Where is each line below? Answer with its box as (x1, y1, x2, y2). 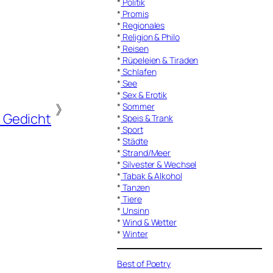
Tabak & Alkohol (121, 169, 182, 182)
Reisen (121, 42, 149, 54)
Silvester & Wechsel (121, 158, 197, 170)
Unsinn (121, 204, 149, 216)
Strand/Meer (121, 146, 171, 158)
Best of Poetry (117, 257, 171, 269)
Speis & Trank (121, 112, 173, 124)
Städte (122, 135, 148, 147)
